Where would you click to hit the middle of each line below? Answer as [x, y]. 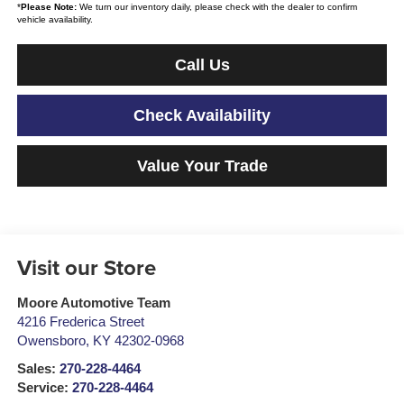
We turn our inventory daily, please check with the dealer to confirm [216, 7]
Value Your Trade [202, 166]
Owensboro [51, 341]
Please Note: [48, 7]
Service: [44, 388]
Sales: [38, 369]
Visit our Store [86, 268]
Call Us [202, 65]
